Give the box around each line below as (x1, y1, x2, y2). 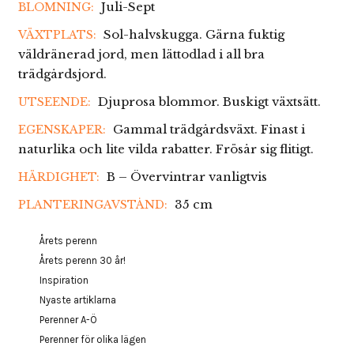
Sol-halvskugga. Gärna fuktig (103, 27, 284, 42)
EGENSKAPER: (17, 122, 109, 137)
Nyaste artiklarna (40, 294, 116, 306)
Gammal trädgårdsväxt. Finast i (112, 122, 305, 137)
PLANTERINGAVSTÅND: (17, 198, 171, 212)
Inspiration (40, 274, 88, 286)
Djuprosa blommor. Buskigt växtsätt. (97, 94, 321, 109)
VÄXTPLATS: (17, 28, 100, 42)
